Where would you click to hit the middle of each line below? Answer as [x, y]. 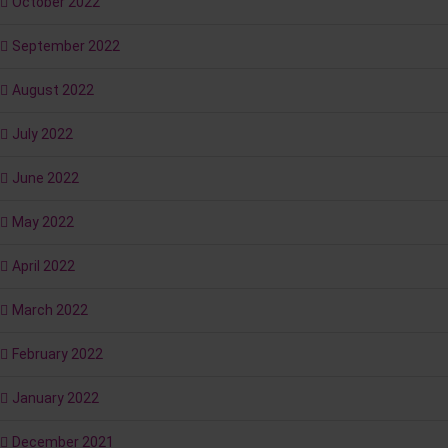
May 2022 [43, 222]
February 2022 [57, 354]
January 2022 [55, 398]
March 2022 [50, 310]
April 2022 [43, 266]
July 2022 [42, 134]
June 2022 [45, 178]
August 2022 [53, 90]
